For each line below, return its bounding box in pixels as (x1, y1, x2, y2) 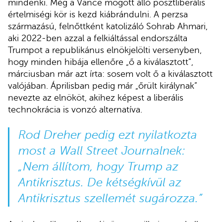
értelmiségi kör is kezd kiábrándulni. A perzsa (8, 9, 188, 19)
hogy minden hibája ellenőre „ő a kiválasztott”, (8, 56, 193, 67)
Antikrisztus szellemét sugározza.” (18, 191, 202, 205)
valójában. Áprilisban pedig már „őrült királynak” (8, 80, 197, 91)
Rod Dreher (18, 128, 81, 142)
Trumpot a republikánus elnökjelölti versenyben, (8, 45, 202, 55)
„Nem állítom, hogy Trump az (18, 160, 178, 173)
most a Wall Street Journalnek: (18, 144, 185, 158)
